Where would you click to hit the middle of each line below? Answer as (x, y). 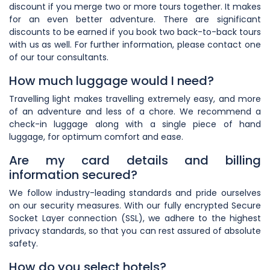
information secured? (73, 174)
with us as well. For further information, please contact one (135, 44)
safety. (24, 243)
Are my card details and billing (135, 160)
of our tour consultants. (59, 57)
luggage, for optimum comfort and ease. (96, 137)
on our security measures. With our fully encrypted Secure (135, 205)
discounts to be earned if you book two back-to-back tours (135, 32)
